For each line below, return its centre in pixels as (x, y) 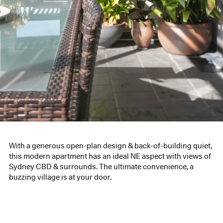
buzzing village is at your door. (60, 177)
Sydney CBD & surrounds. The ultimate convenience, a (101, 167)
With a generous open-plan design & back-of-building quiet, (110, 146)
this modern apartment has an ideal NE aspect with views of (110, 156)
